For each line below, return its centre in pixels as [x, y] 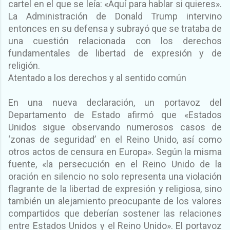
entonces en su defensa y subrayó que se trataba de [115, 28]
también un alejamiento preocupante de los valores [115, 201]
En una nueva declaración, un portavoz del [115, 102]
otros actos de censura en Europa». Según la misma [115, 151]
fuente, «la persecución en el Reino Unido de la [115, 164]
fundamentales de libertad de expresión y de [115, 53]
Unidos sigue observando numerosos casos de [115, 127]
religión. [24, 65]
